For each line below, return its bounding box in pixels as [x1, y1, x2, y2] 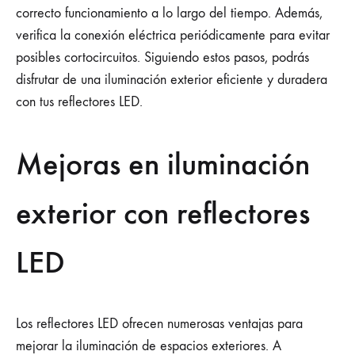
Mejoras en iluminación [16, 144, 310, 183]
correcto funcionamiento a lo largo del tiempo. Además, [16, 4, 323, 21]
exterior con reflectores [16, 193, 310, 232]
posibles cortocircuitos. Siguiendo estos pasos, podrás [16, 48, 309, 66]
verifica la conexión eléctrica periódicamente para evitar [16, 26, 330, 44]
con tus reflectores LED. [16, 93, 143, 110]
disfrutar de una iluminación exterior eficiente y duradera [16, 71, 327, 88]
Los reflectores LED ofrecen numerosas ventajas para [16, 315, 303, 333]
